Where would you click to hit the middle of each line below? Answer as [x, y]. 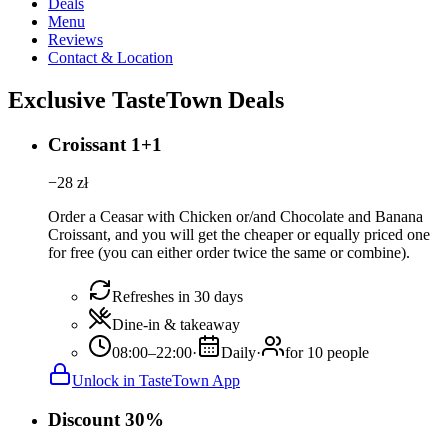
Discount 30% [106, 420]
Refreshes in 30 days [177, 297]
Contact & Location [110, 57]
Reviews [75, 39]
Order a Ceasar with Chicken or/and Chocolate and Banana [235, 217]
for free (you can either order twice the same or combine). [229, 253]
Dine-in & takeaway [176, 325]
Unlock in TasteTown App [156, 381]
